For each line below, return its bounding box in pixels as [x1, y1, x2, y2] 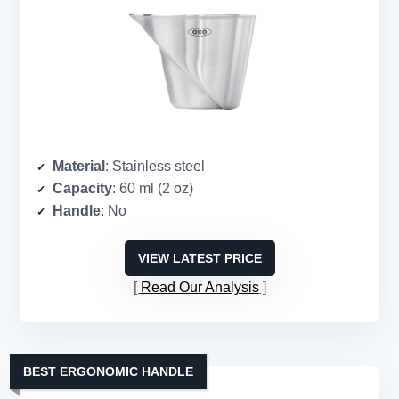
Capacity [53, 181, 112, 197]
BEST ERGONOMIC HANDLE [23, 364, 193, 379]
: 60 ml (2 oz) [112, 181, 193, 197]
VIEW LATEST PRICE [137, 251, 262, 266]
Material [53, 159, 105, 175]
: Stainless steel [105, 159, 205, 175]
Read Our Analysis [140, 280, 259, 296]
